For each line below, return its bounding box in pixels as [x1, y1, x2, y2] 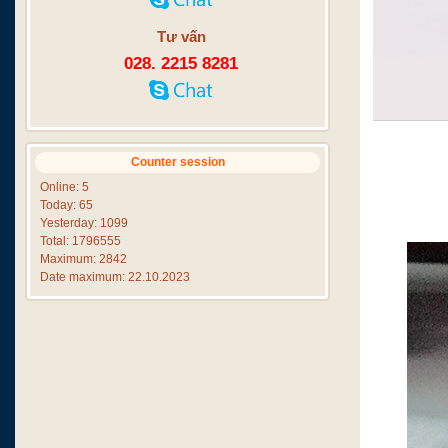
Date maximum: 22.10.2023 [40, 270, 190, 284]
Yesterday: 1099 [40, 216, 128, 230]
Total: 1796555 [40, 234, 121, 248]
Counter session [130, 155, 225, 169]
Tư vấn [156, 28, 206, 45]
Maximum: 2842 [40, 252, 127, 266]
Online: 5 [40, 180, 89, 194]
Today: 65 [40, 198, 93, 212]
